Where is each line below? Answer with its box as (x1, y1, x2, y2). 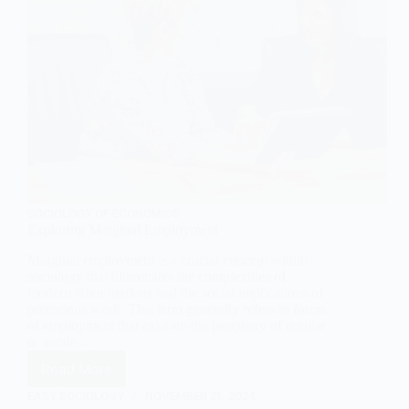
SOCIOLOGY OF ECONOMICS (27, 206, 180, 221)
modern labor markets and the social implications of (27, 285, 323, 301)
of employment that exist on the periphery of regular (27, 318, 326, 334)
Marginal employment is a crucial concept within (27, 252, 308, 268)
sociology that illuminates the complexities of (27, 268, 286, 285)
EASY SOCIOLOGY (27, 389, 124, 404)
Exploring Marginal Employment (27, 222, 218, 238)
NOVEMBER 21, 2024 (145, 389, 256, 404)
